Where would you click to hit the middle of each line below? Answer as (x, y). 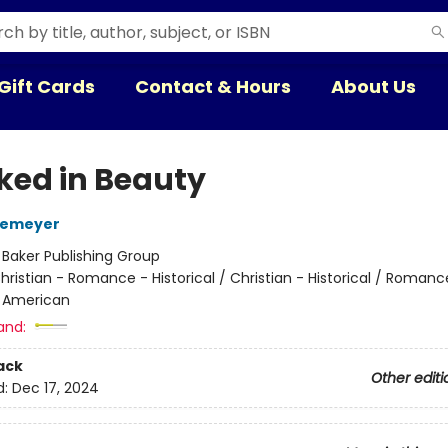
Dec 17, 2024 (55, 388)
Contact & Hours (213, 86)
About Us (373, 86)
